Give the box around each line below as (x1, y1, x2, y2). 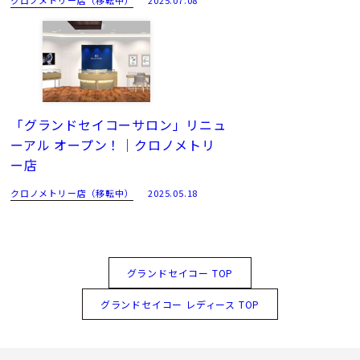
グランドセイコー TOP (126, 266, 234, 280)
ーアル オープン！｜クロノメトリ (10, 135, 215, 155)
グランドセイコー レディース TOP (100, 297, 260, 312)
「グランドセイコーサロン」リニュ (10, 115, 227, 135)
